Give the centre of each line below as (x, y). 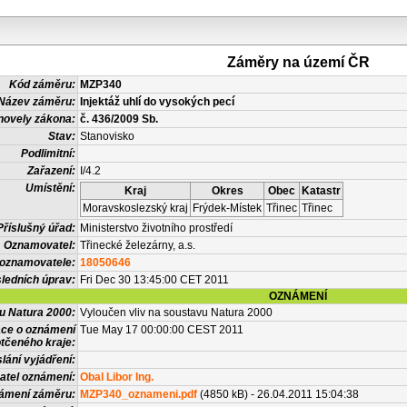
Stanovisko (107, 136)
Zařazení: (51, 171)
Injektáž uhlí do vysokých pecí (157, 102)
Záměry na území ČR (298, 62)
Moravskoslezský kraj (135, 208)
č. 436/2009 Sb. (119, 119)
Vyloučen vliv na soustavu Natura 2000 (176, 313)
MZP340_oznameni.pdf (139, 394)
